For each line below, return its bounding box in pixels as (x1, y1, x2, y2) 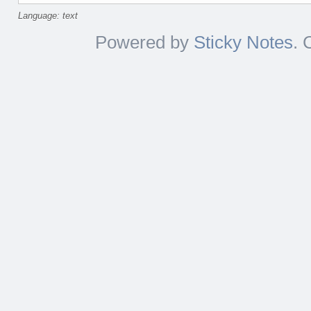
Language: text (18, 11, 78, 21)
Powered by (94, 33, 194, 52)
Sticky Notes (193, 33, 293, 52)
